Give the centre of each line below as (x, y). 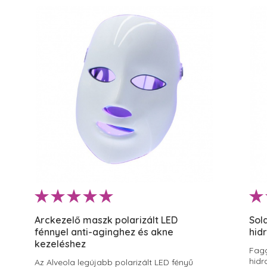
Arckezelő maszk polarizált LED (106, 220)
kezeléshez (60, 244)
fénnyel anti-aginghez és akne (104, 232)
